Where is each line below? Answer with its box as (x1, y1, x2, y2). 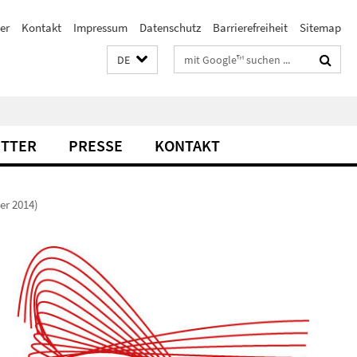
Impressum (73, 20, 127, 35)
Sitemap (300, 20, 341, 35)
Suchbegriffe (175, 49, 237, 64)
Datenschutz (139, 20, 201, 35)
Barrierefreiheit (213, 20, 288, 35)
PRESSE (69, 135, 123, 155)
